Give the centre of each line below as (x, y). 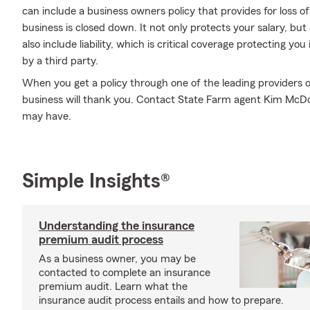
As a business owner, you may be (117, 259)
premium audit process (101, 239)
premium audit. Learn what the (113, 286)
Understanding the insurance (117, 226)
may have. (47, 116)
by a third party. (60, 61)
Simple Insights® (96, 181)
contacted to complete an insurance (125, 273)
